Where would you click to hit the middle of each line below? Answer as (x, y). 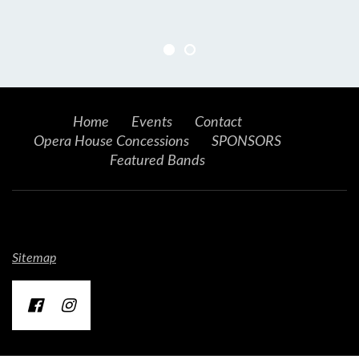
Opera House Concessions (111, 141)
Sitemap (34, 258)
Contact (218, 122)
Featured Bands (157, 161)
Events (151, 122)
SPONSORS (246, 141)
